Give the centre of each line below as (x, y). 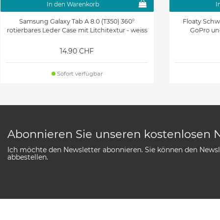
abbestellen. (28, 157)
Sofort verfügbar (79, 74)
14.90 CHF (77, 51)
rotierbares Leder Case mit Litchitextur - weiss (77, 30)
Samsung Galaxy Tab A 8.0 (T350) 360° (77, 22)
